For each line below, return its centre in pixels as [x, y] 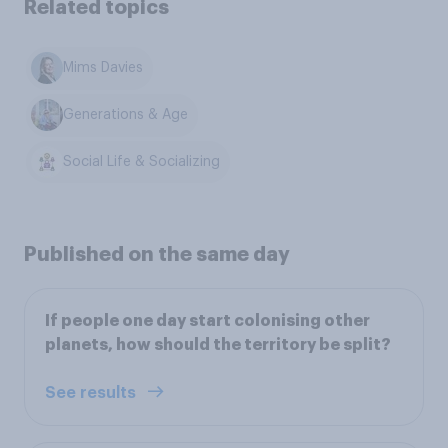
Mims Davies [103, 68]
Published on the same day [157, 254]
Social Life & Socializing [142, 161]
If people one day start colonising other [207, 321]
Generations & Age [126, 115]
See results [92, 393]
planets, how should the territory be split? [218, 345]
